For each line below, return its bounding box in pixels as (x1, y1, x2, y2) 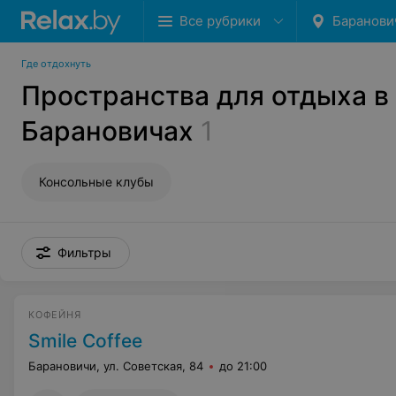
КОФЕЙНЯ (28, 308, 81, 321)
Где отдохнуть (21, 57, 91, 70)
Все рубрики (179, 12, 261, 29)
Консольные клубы (39, 174, 154, 189)
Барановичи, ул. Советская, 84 (28, 359, 203, 373)
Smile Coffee (28, 330, 142, 352)
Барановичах (21, 115, 194, 147)
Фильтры (57, 245, 111, 260)
